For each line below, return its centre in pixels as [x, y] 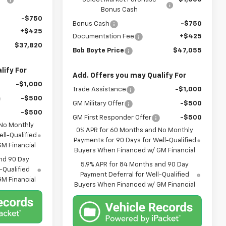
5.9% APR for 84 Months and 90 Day [135, 165]
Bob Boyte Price [99, 51]
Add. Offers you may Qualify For [130, 76]
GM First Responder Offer [112, 118]
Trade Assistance [100, 90]
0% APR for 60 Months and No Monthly [135, 131]
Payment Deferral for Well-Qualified [135, 175]
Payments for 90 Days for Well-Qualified [135, 141]
